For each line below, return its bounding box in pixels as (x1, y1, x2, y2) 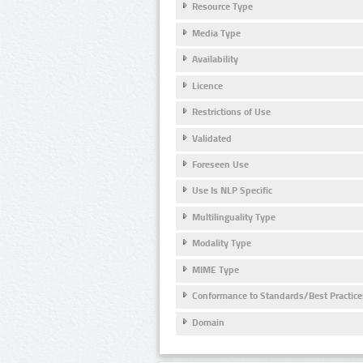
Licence (192, 79, 223, 92)
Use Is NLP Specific (192, 185, 272, 197)
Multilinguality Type (192, 211, 275, 223)
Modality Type (192, 237, 251, 250)
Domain (192, 316, 224, 328)
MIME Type (192, 263, 239, 275)
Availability (192, 53, 238, 66)
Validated (192, 132, 232, 144)
